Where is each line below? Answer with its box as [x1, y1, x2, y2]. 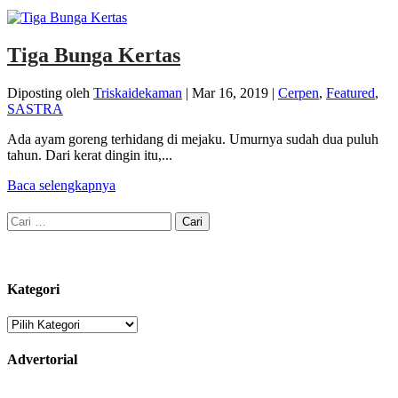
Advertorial [7, 352, 77, 368]
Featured [326, 84, 375, 100]
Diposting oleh [7, 84, 93, 100]
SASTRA [7, 100, 63, 116]
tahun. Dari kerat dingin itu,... [7, 147, 172, 163]
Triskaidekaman [93, 84, 182, 100]
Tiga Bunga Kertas [7, 43, 180, 67]
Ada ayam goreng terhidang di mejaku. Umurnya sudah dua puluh [7, 131, 378, 147]
